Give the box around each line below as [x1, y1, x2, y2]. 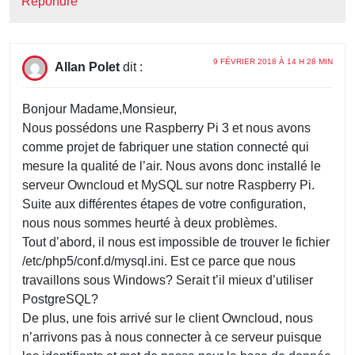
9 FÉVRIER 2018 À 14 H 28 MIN [213, 57, 333, 67]
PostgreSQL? [22, 292, 98, 307]
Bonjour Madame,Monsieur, [22, 102, 177, 116]
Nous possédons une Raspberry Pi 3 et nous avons [22, 121, 311, 136]
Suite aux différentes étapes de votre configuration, [22, 197, 306, 212]
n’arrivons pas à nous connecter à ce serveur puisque [22, 330, 322, 345]
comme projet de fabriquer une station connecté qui [22, 140, 309, 155]
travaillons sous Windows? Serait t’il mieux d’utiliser [22, 273, 313, 288]
